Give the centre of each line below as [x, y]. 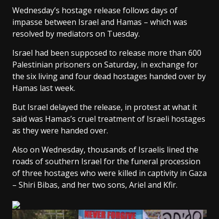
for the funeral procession [151, 162]
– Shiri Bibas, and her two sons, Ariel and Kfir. [95, 185]
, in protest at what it [159, 107]
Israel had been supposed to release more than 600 [107, 53]
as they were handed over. [60, 131]
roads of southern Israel [57, 162]
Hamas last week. [44, 88]
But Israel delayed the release [66, 107]
